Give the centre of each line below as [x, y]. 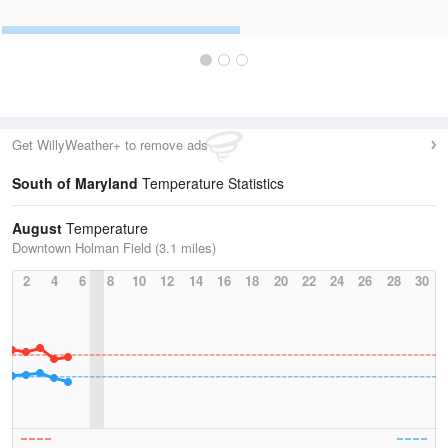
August [37, 228]
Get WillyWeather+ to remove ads [110, 144]
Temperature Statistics [211, 183]
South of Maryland [75, 183]
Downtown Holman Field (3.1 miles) [114, 247]
